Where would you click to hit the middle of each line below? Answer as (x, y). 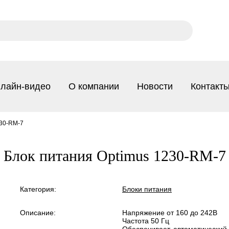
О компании (94, 86)
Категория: (38, 189)
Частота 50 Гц (146, 221)
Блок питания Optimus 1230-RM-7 (114, 156)
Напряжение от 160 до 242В (170, 213)
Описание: (38, 213)
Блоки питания (147, 189)
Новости (155, 86)
